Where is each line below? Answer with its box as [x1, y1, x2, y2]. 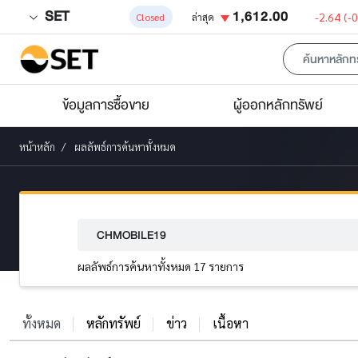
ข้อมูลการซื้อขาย [62, 93, 149, 117]
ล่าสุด [192, 10, 217, 23]
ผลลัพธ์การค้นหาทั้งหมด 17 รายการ [78, 259, 244, 273]
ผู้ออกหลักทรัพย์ [233, 93, 323, 117]
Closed [136, 10, 165, 23]
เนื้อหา [213, 315, 249, 332]
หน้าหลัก [19, 139, 55, 153]
